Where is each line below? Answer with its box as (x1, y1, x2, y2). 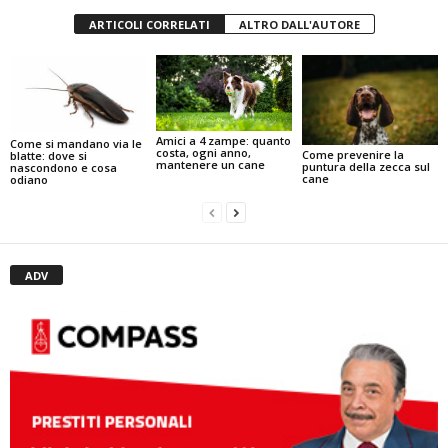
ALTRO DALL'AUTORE (238, 16, 360, 32)
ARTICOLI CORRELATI (88, 16, 210, 32)
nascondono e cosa (10, 160, 117, 176)
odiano (10, 172, 48, 188)
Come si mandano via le (10, 136, 142, 152)
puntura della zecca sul (301, 159, 430, 175)
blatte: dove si (10, 148, 87, 164)
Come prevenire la (301, 147, 404, 163)
